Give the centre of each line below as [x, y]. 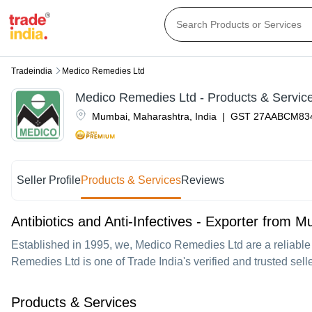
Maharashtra [161, 117]
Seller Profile [49, 180]
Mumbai [110, 117]
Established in [48, 245]
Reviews [203, 180]
